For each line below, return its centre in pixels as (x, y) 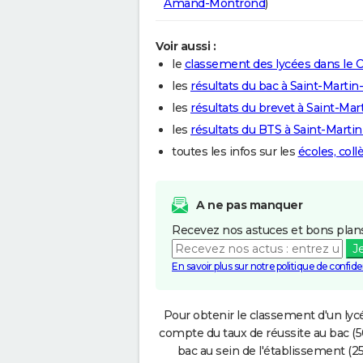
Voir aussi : (186, 46)
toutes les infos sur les (235, 151)
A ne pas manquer (249, 205)
